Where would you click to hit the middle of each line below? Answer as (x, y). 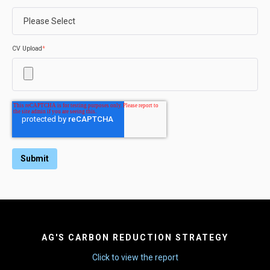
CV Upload (27, 49)
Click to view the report (135, 257)
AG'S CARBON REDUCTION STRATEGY (135, 237)
